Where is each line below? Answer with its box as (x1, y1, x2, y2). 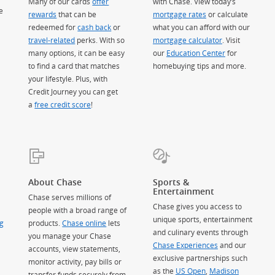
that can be (56, 9, 97, 20)
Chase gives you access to (152, 201, 242, 211)
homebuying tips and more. (152, 61, 246, 71)
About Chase (28, 176, 82, 188)
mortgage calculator (152, 35, 222, 45)
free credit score (34, 99, 91, 110)
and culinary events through (152, 227, 248, 237)
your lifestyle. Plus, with (28, 74, 108, 84)
